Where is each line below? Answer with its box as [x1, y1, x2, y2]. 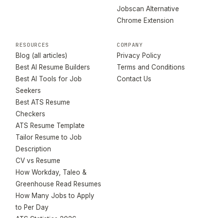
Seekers [16, 86, 41, 94]
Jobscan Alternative [117, 4, 179, 13]
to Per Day [16, 203, 49, 211]
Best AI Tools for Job [16, 74, 82, 83]
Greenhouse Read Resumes [16, 180, 101, 188]
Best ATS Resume [16, 98, 70, 106]
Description [16, 145, 51, 153]
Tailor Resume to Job [16, 133, 82, 141]
